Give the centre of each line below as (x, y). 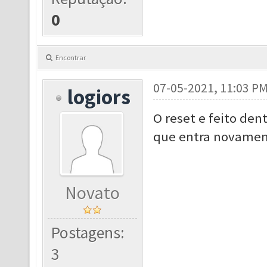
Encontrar (71, 57)
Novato (93, 193)
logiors (99, 97)
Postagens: (88, 232)
